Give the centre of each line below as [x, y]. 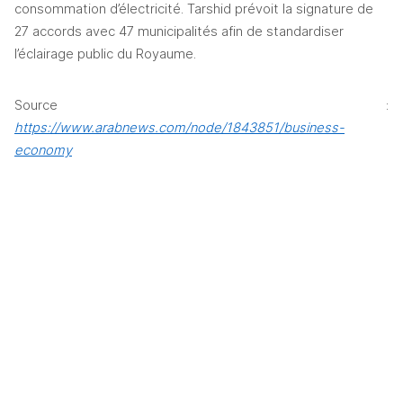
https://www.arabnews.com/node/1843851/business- [179, 128]
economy [43, 150]
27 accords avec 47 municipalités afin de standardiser [179, 31]
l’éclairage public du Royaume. [111, 54]
